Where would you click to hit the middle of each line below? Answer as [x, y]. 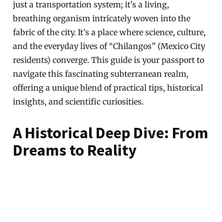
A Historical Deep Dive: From [111, 133]
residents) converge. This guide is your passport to [109, 60]
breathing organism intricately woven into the [102, 18]
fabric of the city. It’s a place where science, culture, [110, 32]
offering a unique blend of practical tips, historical [108, 88]
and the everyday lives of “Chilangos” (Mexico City [109, 46]
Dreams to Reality [75, 150]
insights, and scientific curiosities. [79, 102]
